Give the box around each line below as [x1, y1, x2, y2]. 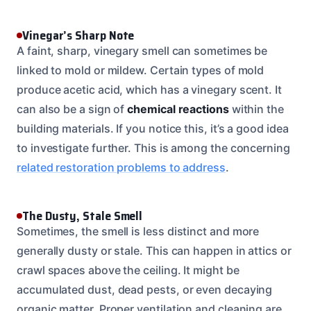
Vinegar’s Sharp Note [22, 25, 135, 45]
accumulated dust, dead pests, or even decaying [17, 282, 273, 296]
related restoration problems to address [17, 160, 226, 174]
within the [228, 101, 284, 116]
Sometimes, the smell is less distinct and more [17, 224, 260, 238]
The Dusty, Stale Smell [22, 205, 143, 226]
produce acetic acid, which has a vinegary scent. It [17, 82, 282, 96]
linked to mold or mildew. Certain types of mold [17, 62, 264, 77]
